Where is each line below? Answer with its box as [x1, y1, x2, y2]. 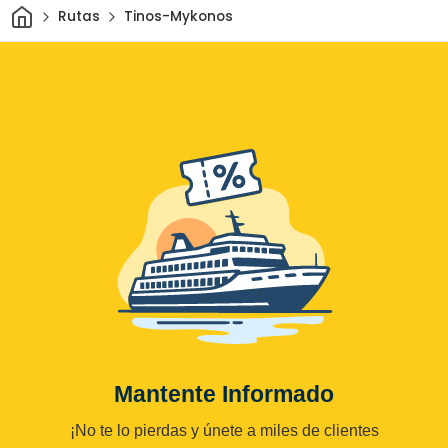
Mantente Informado [114, 380, 334, 407]
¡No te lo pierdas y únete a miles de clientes [69, 421, 379, 439]
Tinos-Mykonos [123, 7, 233, 27]
